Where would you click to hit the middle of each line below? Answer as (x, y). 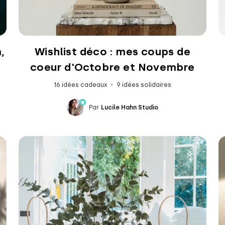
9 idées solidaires (144, 85)
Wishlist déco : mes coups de (113, 51)
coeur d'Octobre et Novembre (113, 67)
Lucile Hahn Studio (129, 107)
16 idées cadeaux (80, 85)
